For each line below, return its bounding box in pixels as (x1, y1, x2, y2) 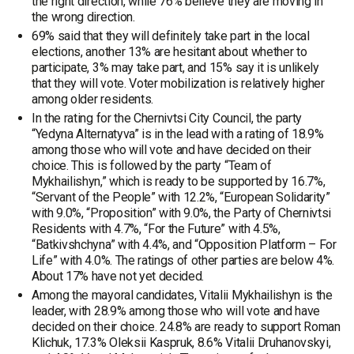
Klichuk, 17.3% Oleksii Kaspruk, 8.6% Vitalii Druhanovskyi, (32, 335, 331, 350)
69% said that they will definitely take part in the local (32, 28, 310, 43)
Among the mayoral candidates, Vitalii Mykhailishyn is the (32, 288, 333, 303)
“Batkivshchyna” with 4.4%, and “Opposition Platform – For (32, 237, 337, 252)
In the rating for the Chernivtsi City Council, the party (32, 111, 303, 126)
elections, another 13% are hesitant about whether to (32, 44, 307, 59)
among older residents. (32, 92, 153, 107)
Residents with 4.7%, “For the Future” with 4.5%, (32, 221, 281, 236)
